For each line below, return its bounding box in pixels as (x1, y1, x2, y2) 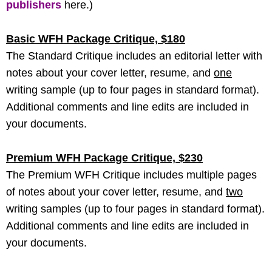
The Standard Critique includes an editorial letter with (6, 49, 262, 62)
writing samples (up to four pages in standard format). (6, 202, 265, 215)
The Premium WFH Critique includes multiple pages (6, 168, 257, 181)
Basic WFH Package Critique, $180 (6, 32, 185, 45)
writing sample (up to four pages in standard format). (6, 83, 259, 96)
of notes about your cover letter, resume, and (6, 185, 226, 198)
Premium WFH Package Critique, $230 (6, 151, 203, 164)
